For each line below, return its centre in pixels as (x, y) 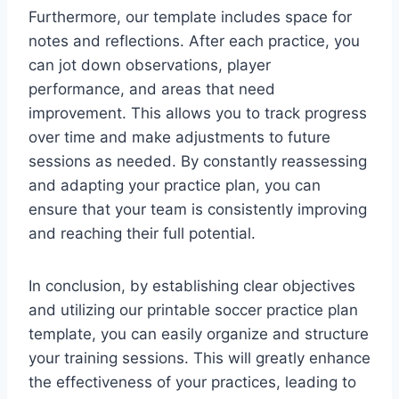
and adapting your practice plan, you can (175, 185)
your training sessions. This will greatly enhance (199, 358)
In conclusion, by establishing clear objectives (192, 285)
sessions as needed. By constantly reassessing (198, 161)
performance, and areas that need (152, 89)
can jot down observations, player (150, 65)
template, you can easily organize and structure (199, 334)
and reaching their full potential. (142, 233)
